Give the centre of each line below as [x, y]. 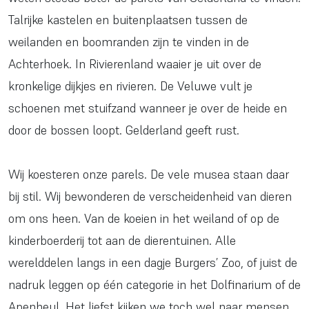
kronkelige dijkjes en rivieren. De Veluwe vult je [130, 86]
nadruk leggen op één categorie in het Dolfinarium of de [154, 285]
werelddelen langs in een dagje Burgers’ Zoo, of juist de [153, 263]
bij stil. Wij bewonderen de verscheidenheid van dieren [150, 197]
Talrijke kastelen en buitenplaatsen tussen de [128, 20]
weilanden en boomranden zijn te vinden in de [129, 42]
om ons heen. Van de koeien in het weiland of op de [144, 219]
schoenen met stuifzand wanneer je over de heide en [148, 108]
